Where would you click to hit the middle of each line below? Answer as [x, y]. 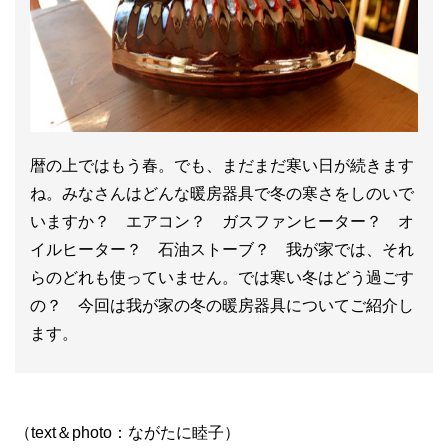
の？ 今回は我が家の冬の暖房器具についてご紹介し [222, 306]
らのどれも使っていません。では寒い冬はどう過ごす [222, 278]
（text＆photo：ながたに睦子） [127, 433]
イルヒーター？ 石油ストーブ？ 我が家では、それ [222, 250]
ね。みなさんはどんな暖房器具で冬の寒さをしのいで [222, 194]
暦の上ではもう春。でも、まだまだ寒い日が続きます [222, 166]
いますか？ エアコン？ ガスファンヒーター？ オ [222, 222]
